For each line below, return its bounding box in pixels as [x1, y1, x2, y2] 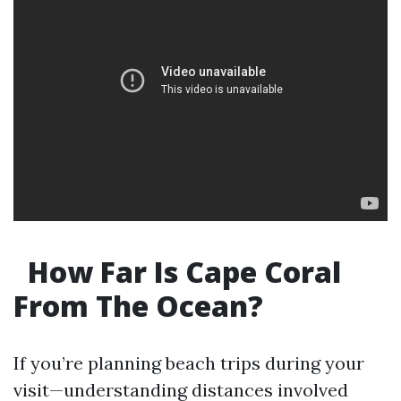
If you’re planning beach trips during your [13, 352, 364, 374]
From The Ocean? [13, 286, 263, 325]
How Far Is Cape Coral [21, 252, 341, 291]
